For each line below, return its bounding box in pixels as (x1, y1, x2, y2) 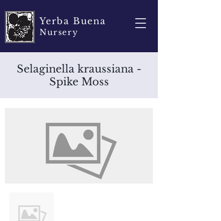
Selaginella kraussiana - (16, 63, 142, 75)
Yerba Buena (39, 16, 106, 27)
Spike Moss (49, 75, 109, 88)
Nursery (39, 27, 78, 37)
